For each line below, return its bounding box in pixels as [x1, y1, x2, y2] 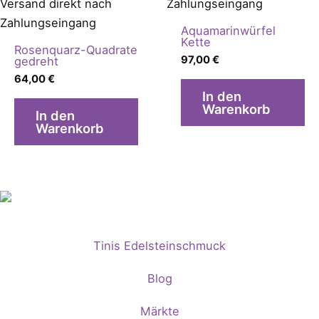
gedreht [14, 54, 58, 69]
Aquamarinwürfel [180, 23, 276, 38]
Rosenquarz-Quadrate [14, 43, 137, 58]
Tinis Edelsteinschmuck [93, 238, 226, 253]
